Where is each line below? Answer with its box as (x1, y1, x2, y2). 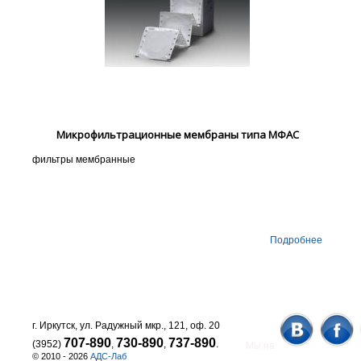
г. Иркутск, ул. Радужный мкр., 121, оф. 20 (32, 320, 220, 332)
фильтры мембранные (32, 154, 135, 166)
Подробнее (270, 234, 322, 247)
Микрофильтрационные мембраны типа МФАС (56, 127, 299, 143)
